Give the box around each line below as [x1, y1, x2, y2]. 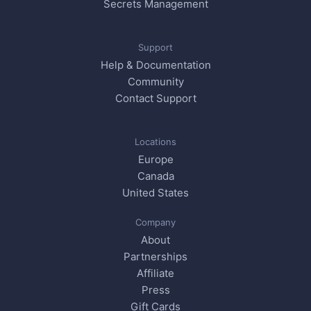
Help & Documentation [100, 58, 211, 72]
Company [135, 217, 176, 228]
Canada [137, 169, 174, 183]
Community [127, 75, 184, 89]
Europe [137, 153, 174, 167]
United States [122, 186, 189, 200]
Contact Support [115, 92, 196, 106]
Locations [135, 136, 176, 148]
